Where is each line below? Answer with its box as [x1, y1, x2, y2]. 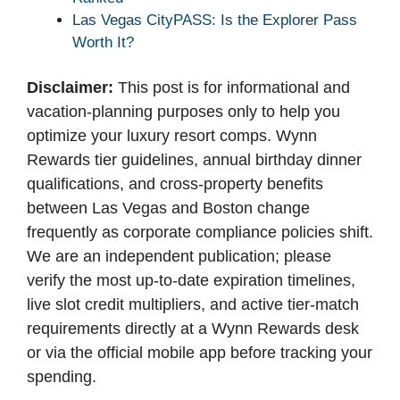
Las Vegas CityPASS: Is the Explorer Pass [72, 11, 357, 29]
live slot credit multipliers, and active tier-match [27, 296, 359, 314]
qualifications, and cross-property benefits [27, 175, 323, 194]
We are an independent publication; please [27, 247, 331, 266]
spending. [27, 368, 96, 387]
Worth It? [72, 33, 134, 51]
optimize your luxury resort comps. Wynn [27, 127, 317, 146]
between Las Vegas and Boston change [27, 199, 310, 218]
